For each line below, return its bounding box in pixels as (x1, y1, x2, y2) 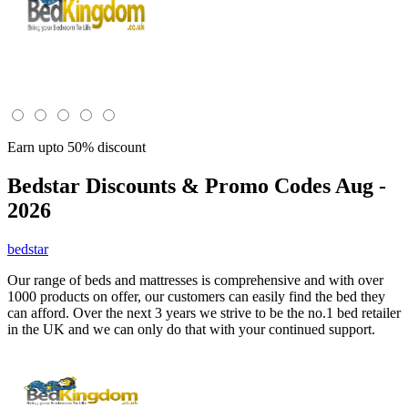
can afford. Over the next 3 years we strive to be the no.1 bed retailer (7, 304, 401, 321)
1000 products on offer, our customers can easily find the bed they (7, 288, 385, 304)
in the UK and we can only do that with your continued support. (7, 321, 375, 337)
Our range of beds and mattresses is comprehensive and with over (7, 271, 383, 288)
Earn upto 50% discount (7, 139, 146, 155)
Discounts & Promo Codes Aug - (80, 173, 386, 198)
